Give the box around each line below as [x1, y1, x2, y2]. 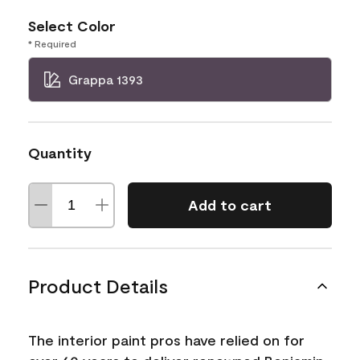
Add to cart [187, 196, 272, 214]
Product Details [28, 273, 168, 297]
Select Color [28, 16, 116, 35]
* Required [28, 37, 76, 49]
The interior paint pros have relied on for [28, 330, 305, 349]
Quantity [28, 143, 92, 162]
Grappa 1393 [68, 71, 143, 87]
